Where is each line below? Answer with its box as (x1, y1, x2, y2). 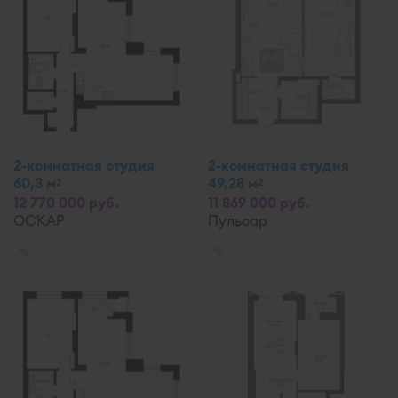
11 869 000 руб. (208, 194, 310, 211)
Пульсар (208, 211, 267, 229)
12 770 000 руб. (13, 194, 119, 211)
